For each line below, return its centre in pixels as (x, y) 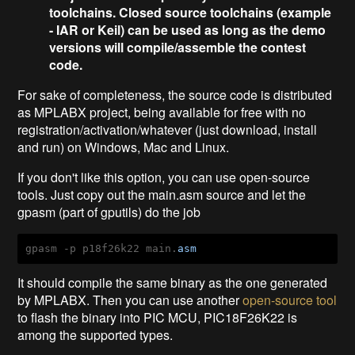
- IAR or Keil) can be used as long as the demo (188, 30)
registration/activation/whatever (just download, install (168, 130)
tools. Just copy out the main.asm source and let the (162, 195)
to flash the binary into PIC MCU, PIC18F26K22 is (158, 318)
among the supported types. (95, 335)
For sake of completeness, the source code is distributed (175, 95)
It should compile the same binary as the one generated (173, 283)
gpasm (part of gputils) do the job (109, 212)
